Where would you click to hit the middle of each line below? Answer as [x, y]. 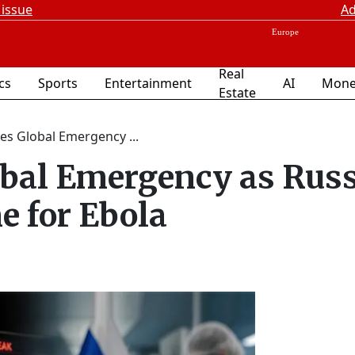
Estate [237, 93]
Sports [58, 83]
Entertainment [148, 83]
